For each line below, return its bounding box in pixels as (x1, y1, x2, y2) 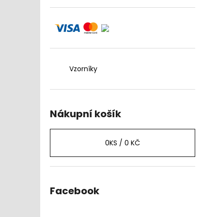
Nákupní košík (50, 107, 121, 121)
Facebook (50, 184, 99, 198)
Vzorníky (69, 64, 97, 74)
